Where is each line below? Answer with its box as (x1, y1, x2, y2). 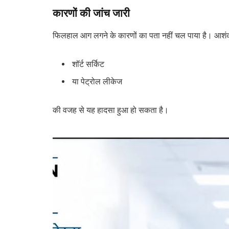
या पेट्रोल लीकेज (72, 76, 122, 86)
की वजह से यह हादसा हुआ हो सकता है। (53, 105, 169, 115)
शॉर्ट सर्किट (72, 59, 104, 69)
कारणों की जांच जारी (53, 6, 130, 19)
